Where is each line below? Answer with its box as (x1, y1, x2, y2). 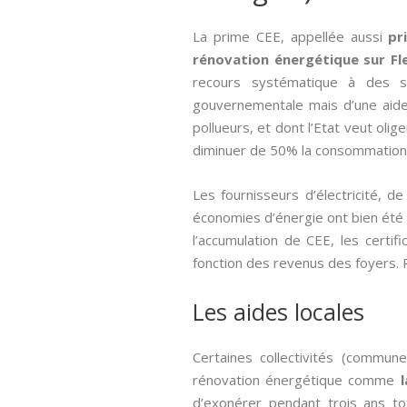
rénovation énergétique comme (193, 371, 401, 389)
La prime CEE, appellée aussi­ (193, 27, 389, 45)
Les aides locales (193, 296, 364, 327)
